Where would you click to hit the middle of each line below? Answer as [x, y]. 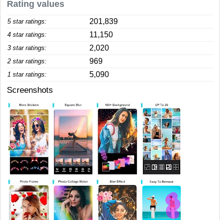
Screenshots [30, 90]
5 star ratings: [27, 21]
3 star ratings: [27, 48]
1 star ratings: [27, 74]
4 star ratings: [27, 35]
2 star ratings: [27, 61]
